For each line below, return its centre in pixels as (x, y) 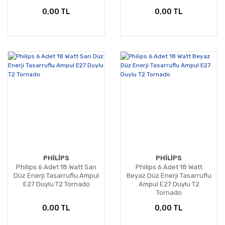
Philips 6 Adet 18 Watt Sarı (56, 167)
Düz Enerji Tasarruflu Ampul (56, 176)
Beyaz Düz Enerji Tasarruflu (169, 176)
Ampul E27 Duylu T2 (169, 184)
